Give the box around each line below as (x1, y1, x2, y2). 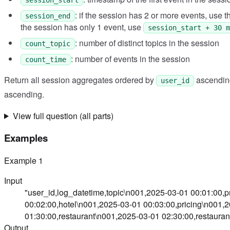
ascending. (4, 88, 44, 100)
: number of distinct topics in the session (75, 36, 219, 49)
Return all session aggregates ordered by (4, 73, 156, 86)
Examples (4, 131, 48, 145)
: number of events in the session (71, 52, 190, 65)
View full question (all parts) (12, 109, 113, 122)
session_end (25, 11, 70, 20)
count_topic (25, 39, 70, 48)
